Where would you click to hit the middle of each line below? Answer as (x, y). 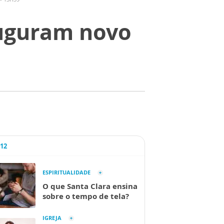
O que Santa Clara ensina (90, 186)
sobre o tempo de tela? (86, 196)
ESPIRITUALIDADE (66, 172)
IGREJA (52, 218)
